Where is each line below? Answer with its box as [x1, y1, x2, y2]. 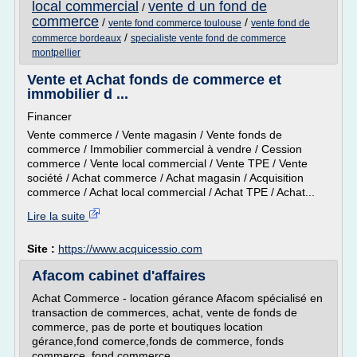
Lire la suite [27, 210, 88, 222]
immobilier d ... [27, 86, 128, 102]
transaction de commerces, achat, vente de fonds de [32, 306, 297, 319]
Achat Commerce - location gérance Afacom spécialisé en [32, 292, 323, 304]
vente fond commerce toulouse [108, 18, 241, 29]
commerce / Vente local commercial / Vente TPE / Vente [27, 157, 308, 170]
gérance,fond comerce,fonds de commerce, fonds [32, 335, 284, 347]
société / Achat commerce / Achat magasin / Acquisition [27, 171, 304, 184]
